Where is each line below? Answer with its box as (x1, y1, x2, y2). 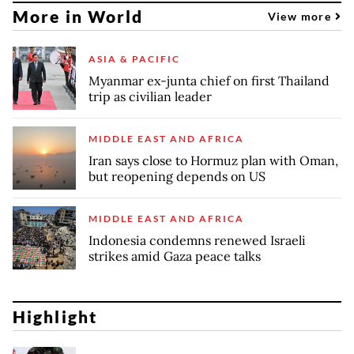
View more (267, 9, 335, 24)
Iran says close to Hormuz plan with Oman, (88, 152, 338, 168)
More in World (13, 6, 144, 27)
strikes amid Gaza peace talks (88, 247, 261, 264)
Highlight (13, 306, 97, 326)
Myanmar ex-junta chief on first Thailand (88, 72, 330, 88)
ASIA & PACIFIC (88, 52, 180, 65)
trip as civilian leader (88, 88, 212, 104)
